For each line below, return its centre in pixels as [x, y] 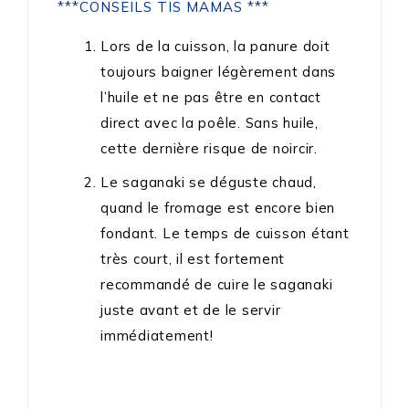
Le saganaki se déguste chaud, [209, 183]
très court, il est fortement [193, 259]
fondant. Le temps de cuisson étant [225, 234]
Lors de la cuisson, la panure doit [215, 47]
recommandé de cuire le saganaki [217, 285]
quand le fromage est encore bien [218, 208]
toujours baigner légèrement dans [218, 72]
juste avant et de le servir [191, 310]
